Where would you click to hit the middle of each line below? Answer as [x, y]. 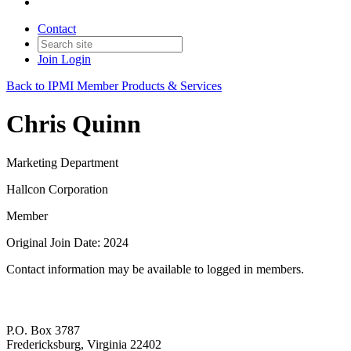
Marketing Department [62, 162]
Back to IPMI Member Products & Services [114, 86]
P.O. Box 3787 [43, 331]
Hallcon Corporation [57, 189]
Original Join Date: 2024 [67, 242]
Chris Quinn [74, 124]
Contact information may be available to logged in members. [155, 269]
